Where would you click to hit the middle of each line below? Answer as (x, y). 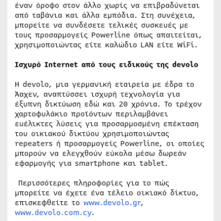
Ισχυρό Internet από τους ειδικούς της (93, 65)
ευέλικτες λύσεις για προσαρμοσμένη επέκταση (107, 124)
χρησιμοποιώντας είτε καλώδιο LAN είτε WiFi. (106, 45)
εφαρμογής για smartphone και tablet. (92, 164)
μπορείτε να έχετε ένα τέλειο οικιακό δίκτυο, (107, 193)
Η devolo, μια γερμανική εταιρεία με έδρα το (105, 85)
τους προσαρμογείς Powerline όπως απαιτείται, (109, 35)
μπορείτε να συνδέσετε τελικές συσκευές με (102, 25)
